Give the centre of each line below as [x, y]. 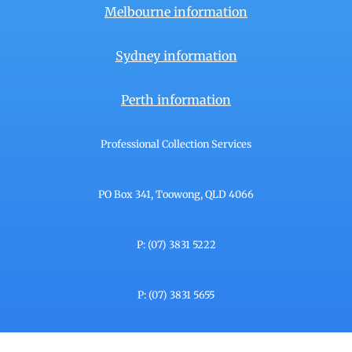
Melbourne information [176, 12]
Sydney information [176, 56]
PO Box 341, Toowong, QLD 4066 [176, 194]
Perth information [176, 100]
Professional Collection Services [176, 144]
